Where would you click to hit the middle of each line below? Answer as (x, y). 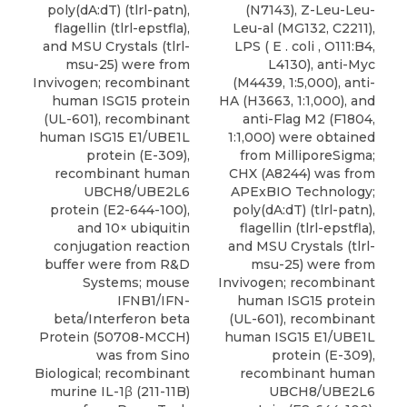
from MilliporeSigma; (308, 156)
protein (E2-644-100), (120, 210)
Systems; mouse (136, 283)
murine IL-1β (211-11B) (120, 392)
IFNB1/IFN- (154, 301)
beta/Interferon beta (122, 319)
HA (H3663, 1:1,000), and (297, 101)
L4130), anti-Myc (322, 65)
